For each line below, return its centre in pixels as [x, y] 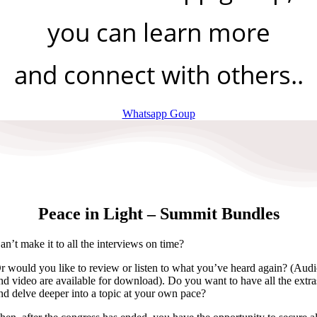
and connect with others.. [158, 75]
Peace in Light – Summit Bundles [158, 213]
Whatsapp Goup [158, 114]
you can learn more [158, 33]
